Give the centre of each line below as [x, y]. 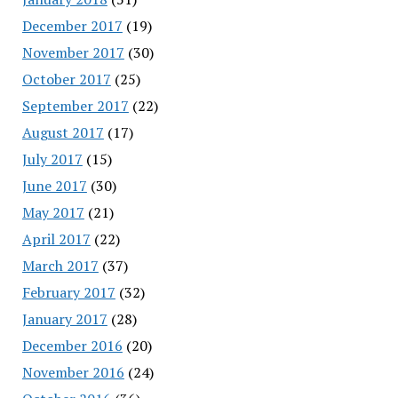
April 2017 [56, 239]
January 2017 [64, 318]
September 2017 [75, 105]
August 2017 [63, 132]
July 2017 [52, 159]
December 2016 [72, 345]
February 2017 [68, 292]
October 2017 [66, 79]
